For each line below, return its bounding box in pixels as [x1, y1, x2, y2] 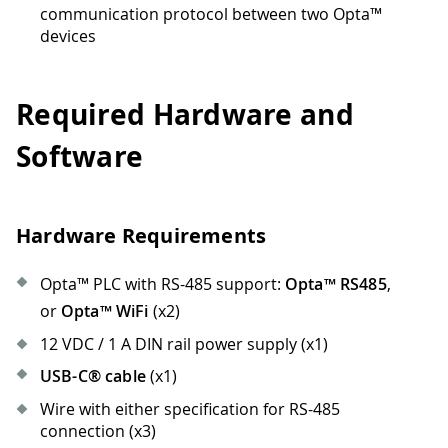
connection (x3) [40, 420, 156, 443]
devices [40, 24, 96, 47]
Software [16, 137, 144, 177]
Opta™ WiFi [61, 300, 149, 323]
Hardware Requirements [16, 222, 267, 250]
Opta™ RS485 [285, 273, 387, 296]
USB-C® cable [40, 365, 146, 388]
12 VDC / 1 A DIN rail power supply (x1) [40, 333, 328, 356]
